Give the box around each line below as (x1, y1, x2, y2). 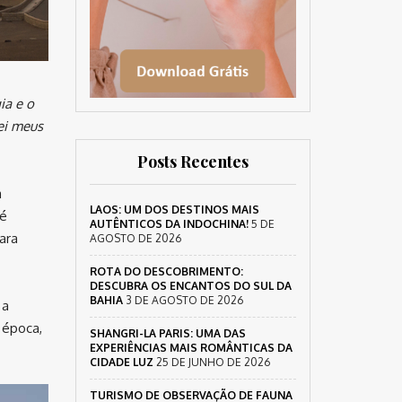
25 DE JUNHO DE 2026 (155, 355, 270, 369)
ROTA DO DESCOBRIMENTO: (89, 265, 243, 278)
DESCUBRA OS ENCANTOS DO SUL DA (89, 279, 292, 293)
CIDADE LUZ (89, 355, 153, 369)
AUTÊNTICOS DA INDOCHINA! (89, 217, 249, 231)
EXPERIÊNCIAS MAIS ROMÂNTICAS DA (89, 341, 293, 354)
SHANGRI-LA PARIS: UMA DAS (89, 327, 246, 340)
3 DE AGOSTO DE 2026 (125, 293, 243, 307)
